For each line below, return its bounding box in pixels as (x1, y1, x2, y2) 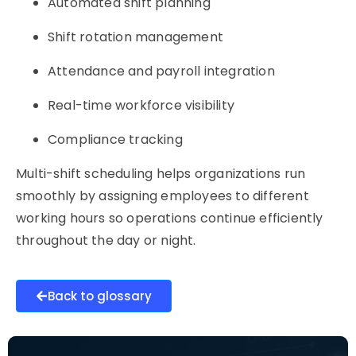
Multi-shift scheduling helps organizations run (16, 164, 306, 183)
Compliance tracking (48, 130, 183, 149)
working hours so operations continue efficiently (16, 209, 323, 227)
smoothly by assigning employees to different (16, 187, 309, 205)
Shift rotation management (48, 28, 223, 46)
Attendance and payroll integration (48, 62, 275, 80)
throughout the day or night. (16, 231, 196, 250)
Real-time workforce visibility (48, 96, 234, 114)
